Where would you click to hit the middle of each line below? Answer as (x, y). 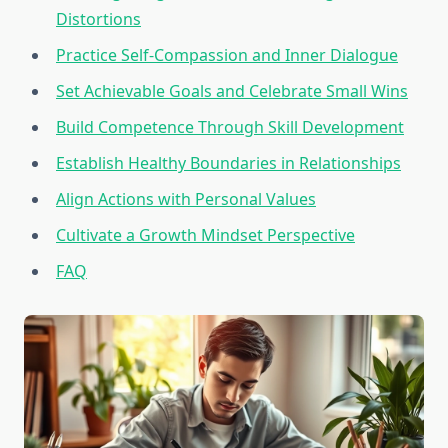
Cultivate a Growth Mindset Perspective (205, 235)
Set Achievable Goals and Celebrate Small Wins (232, 91)
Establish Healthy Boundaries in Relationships (228, 163)
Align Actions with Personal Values (186, 199)
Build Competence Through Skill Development (230, 127)
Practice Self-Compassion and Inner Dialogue (227, 55)
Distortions (98, 19)
